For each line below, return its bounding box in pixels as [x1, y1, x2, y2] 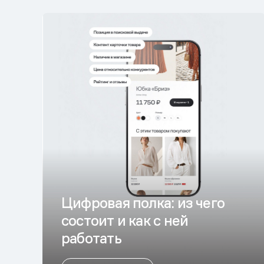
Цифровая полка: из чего [61, 193, 225, 213]
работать [61, 229, 121, 248]
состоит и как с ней [61, 211, 189, 230]
